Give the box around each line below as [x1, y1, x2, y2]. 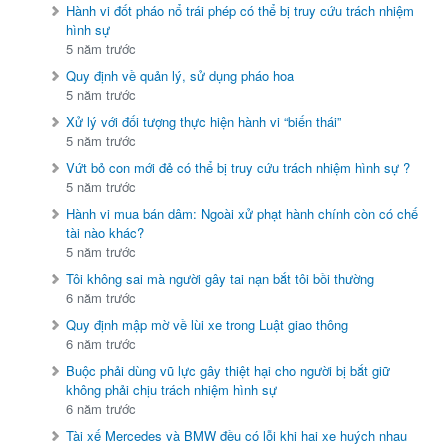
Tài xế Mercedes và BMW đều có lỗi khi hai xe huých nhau [66, 426, 408, 446]
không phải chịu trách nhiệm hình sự [66, 380, 278, 400]
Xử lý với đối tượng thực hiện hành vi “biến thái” [66, 112, 342, 132]
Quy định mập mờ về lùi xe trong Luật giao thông [66, 315, 349, 335]
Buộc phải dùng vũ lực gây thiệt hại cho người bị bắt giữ [66, 361, 391, 381]
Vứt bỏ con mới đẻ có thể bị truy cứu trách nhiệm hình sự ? [66, 158, 411, 178]
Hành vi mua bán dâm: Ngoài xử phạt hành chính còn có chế [66, 204, 419, 224]
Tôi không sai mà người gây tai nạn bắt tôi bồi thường [66, 269, 375, 289]
